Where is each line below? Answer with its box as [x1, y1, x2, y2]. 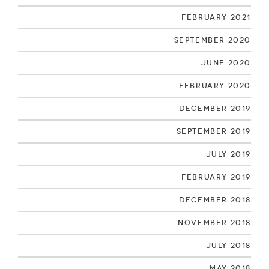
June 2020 [201, 58, 251, 67]
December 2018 [179, 195, 251, 204]
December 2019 [179, 104, 251, 112]
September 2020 [174, 35, 251, 44]
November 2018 [178, 218, 251, 226]
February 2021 [181, 13, 251, 21]
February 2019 [181, 172, 251, 181]
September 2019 [176, 127, 251, 135]
